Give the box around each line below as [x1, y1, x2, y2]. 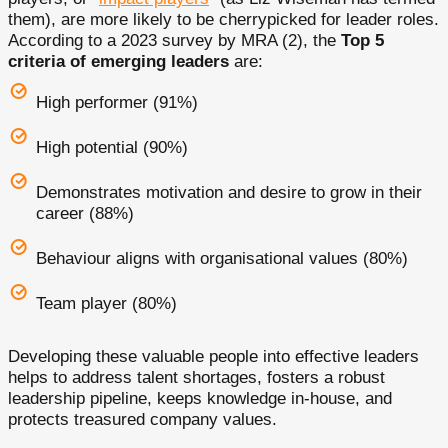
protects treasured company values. [8, 410, 277, 429]
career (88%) [36, 204, 134, 223]
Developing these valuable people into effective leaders [8, 347, 419, 366]
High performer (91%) [36, 93, 198, 112]
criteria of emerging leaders [8, 52, 229, 71]
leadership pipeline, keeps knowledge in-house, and [8, 389, 392, 408]
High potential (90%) [36, 138, 188, 157]
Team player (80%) [36, 294, 177, 313]
